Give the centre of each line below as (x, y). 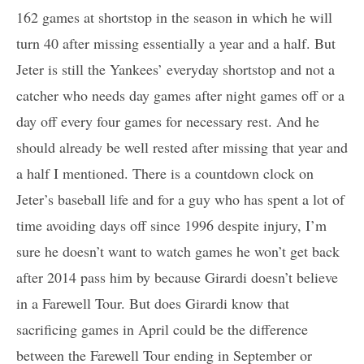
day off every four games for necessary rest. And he (168, 121)
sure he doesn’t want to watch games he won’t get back (178, 251)
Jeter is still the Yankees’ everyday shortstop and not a (175, 69)
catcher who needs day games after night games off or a (180, 95)
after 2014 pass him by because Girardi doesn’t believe (177, 277)
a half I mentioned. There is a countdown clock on (165, 173)
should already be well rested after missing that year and (182, 147)
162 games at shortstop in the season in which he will (174, 17)
